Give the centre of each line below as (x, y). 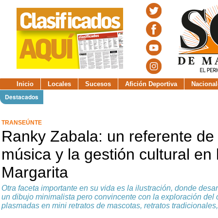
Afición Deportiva (151, 84)
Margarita (35, 172)
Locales (59, 84)
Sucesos (98, 84)
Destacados (22, 97)
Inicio (25, 84)
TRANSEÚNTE (22, 123)
